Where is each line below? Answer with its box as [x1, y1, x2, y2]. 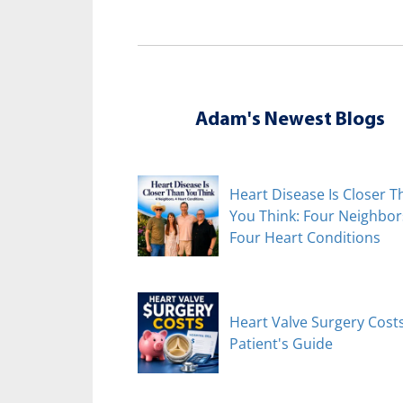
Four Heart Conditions [229, 227, 381, 247]
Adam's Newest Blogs [194, 109, 385, 130]
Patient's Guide [229, 333, 333, 354]
